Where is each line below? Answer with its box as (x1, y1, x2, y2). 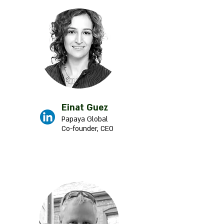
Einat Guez (61, 102, 108, 113)
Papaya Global (61, 114, 108, 124)
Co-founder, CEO (61, 124, 113, 133)
